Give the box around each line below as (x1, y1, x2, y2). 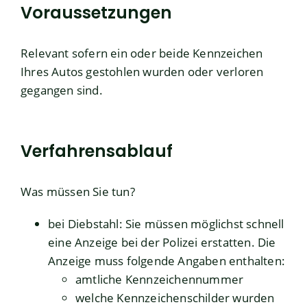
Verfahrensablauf (21, 140, 173, 163)
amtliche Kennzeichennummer (75, 271, 244, 288)
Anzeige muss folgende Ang (48, 253, 199, 269)
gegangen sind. (21, 82, 103, 99)
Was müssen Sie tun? (21, 184, 135, 200)
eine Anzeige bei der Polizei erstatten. (48, 234, 258, 251)
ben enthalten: (205, 253, 286, 269)
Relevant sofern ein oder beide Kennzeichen (21, 45, 263, 62)
